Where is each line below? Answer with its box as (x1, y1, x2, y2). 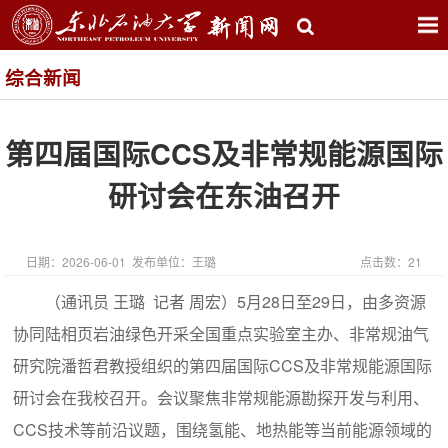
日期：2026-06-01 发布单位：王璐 (26, 252, 217, 270)
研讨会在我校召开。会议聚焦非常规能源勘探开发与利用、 (13, 385, 430, 409)
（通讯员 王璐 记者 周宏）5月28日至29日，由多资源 (45, 289, 427, 313)
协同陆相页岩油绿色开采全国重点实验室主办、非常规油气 (13, 321, 430, 345)
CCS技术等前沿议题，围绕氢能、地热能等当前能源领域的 (13, 417, 433, 441)
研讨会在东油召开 (108, 174, 340, 216)
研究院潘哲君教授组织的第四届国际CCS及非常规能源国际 (13, 353, 433, 377)
